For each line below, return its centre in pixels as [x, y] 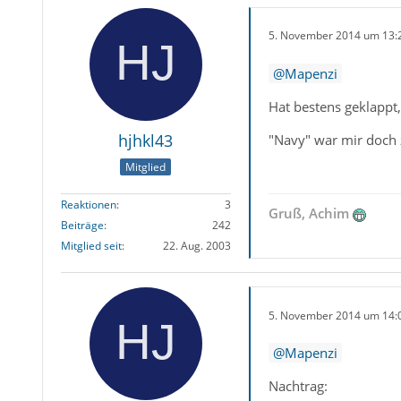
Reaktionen [88, 205]
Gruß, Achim [308, 213]
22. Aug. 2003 [196, 246]
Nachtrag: [298, 386]
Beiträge [82, 226]
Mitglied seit [91, 246]
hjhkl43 [146, 140]
